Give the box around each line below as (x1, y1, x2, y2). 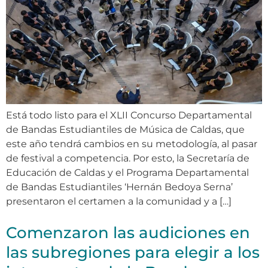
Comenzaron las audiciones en (6, 223, 250, 243)
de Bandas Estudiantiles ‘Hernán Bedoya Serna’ (6, 181, 233, 193)
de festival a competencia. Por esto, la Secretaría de (6, 153, 249, 165)
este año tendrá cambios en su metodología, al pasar (6, 138, 257, 150)
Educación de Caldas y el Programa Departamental (6, 167, 249, 179)
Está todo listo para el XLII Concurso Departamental (6, 109, 252, 121)
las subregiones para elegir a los (6, 243, 260, 263)
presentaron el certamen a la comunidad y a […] (6, 196, 232, 208)
